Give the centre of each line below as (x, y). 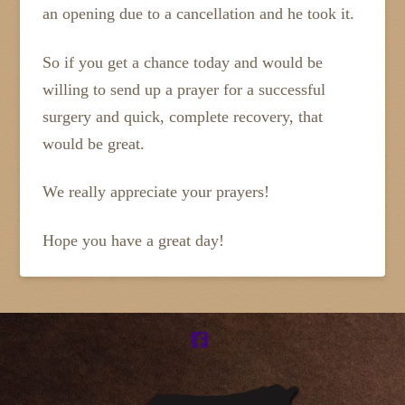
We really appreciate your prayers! (156, 192)
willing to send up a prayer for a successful (184, 89)
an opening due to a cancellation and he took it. (199, 14)
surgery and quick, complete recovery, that (183, 116)
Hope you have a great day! (134, 240)
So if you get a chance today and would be (183, 62)
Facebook (239, 358)
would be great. (94, 143)
